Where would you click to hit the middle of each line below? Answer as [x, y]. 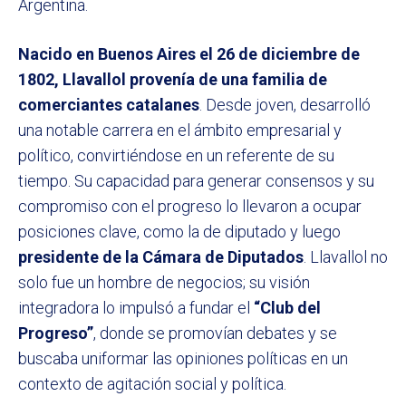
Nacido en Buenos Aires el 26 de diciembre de [189, 54]
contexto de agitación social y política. [152, 384]
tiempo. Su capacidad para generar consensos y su [196, 181]
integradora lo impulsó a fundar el [136, 308]
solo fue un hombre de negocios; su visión [164, 283]
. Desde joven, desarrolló [285, 105]
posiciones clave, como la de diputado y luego [179, 232]
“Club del [287, 308]
